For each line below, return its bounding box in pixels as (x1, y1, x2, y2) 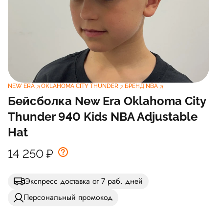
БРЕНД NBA (125, 82, 158, 89)
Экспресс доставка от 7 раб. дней (25, 175, 143, 187)
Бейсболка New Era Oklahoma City (8, 93, 206, 108)
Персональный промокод (23, 192, 112, 203)
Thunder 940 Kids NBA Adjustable (8, 109, 197, 124)
